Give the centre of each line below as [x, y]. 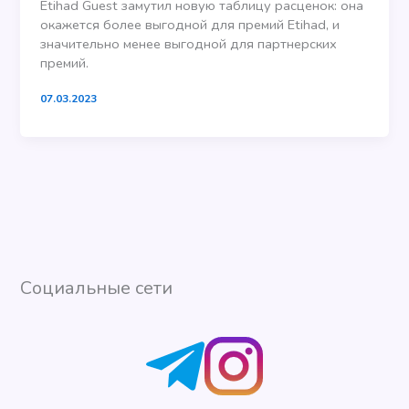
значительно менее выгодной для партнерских [189, 43]
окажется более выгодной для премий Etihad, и [190, 24]
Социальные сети [97, 288]
